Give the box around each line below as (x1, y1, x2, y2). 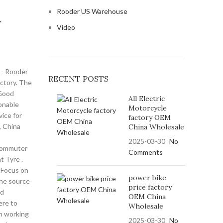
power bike (128, 173, 166, 182)
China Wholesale (128, 122, 184, 131)
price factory (128, 183, 172, 192)
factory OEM (128, 113, 171, 122)
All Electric (128, 94, 165, 103)
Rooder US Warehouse (56, 7, 127, 15)
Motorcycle (128, 104, 167, 112)
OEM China (128, 192, 166, 201)
